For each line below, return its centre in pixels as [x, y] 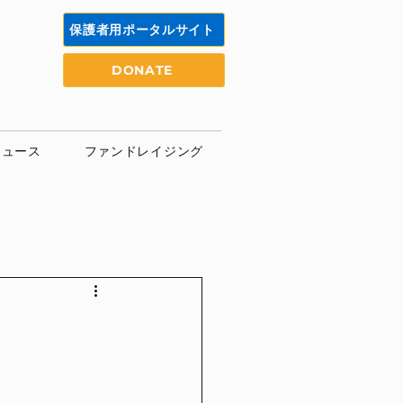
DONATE [142, 70]
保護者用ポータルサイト [142, 30]
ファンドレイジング [143, 151]
